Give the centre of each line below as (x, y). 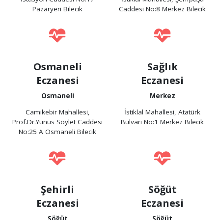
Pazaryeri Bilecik (58, 9)
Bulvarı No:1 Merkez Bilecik (163, 122)
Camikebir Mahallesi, (57, 112)
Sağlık (162, 66)
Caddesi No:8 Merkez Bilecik (163, 9)
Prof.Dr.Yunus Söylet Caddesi (58, 122)
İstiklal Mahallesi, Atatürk (163, 112)
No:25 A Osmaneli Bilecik (58, 132)
